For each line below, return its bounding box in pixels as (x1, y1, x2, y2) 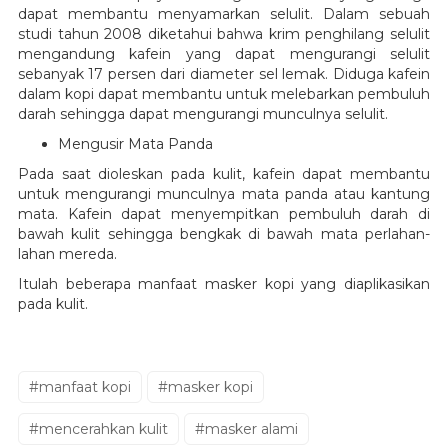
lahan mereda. (17, 245, 121, 264)
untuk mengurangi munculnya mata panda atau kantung (17, 185, 431, 204)
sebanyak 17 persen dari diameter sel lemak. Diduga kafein (17, 65, 431, 84)
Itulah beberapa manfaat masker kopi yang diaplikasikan (17, 275, 431, 294)
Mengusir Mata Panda (57, 135, 213, 154)
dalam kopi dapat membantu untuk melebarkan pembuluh (17, 85, 431, 104)
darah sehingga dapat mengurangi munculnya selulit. (17, 105, 388, 124)
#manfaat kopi (28, 378, 131, 397)
